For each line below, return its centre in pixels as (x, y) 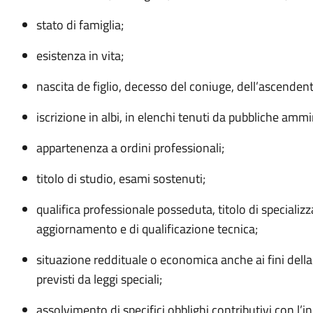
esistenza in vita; (80, 56)
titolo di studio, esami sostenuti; (121, 179)
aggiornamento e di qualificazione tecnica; (147, 229)
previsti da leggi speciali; (99, 279)
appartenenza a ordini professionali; (130, 148)
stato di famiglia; (80, 25)
